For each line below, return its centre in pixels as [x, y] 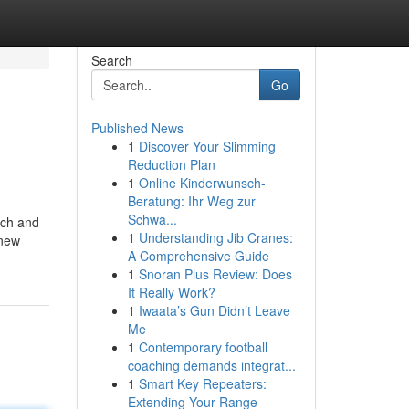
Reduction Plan [171, 164]
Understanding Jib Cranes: [215, 237]
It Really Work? [171, 292]
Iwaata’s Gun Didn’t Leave [214, 310]
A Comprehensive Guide [198, 256]
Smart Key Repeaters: [202, 383]
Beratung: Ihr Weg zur [191, 201]
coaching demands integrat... [211, 365]
